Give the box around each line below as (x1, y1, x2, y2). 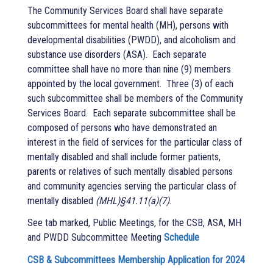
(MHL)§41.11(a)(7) (96, 194, 169, 207)
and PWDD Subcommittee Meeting (27, 232, 164, 244)
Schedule (164, 232, 199, 244)
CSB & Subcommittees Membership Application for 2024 (27, 254, 245, 266)
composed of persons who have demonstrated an (27, 121, 217, 133)
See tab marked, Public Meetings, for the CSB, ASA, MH (27, 217, 241, 229)
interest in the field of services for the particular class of (27, 136, 242, 148)
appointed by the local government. (27, 77, 161, 90)
